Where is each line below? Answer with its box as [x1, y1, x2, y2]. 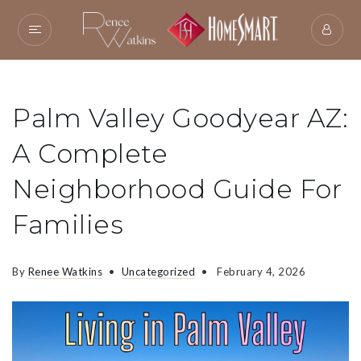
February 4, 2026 [214, 264, 305, 278]
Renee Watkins [27, 264, 102, 278]
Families [12, 208, 123, 240]
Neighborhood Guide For [12, 172, 342, 205]
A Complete [12, 137, 168, 169]
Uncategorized [121, 264, 195, 278]
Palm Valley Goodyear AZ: [12, 102, 348, 134]
